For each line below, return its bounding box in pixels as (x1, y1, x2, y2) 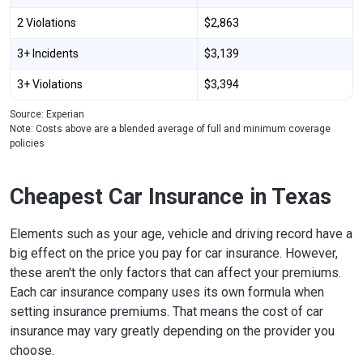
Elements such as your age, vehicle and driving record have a (10, 225, 352, 241)
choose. (10, 342, 54, 358)
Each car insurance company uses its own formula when (10, 284, 324, 300)
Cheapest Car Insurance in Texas (10, 183, 331, 210)
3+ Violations (17, 77, 83, 91)
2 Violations (17, 15, 76, 29)
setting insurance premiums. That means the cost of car (10, 303, 323, 319)
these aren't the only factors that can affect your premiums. (10, 264, 341, 280)
